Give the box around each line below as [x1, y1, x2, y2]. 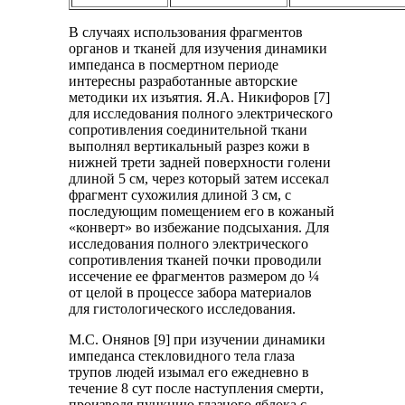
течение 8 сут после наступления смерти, [69, 380, 325, 396]
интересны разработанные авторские [69, 72, 298, 89]
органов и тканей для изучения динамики [69, 40, 328, 56]
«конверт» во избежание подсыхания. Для [69, 219, 330, 235]
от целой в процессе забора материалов [69, 284, 313, 300]
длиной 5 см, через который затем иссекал [69, 170, 330, 186]
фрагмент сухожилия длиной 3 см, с [69, 186, 292, 202]
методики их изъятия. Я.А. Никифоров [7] [69, 89, 331, 105]
